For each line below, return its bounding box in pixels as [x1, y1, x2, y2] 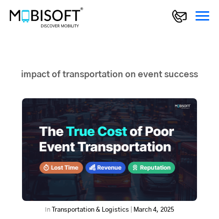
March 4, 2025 [133, 207, 174, 214]
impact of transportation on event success [21, 70, 198, 80]
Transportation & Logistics [52, 207, 129, 214]
